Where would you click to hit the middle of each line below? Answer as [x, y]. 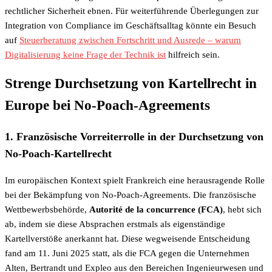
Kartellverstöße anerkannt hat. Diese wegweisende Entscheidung [127, 238]
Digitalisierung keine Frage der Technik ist [85, 54]
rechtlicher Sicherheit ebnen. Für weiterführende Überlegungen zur [132, 11]
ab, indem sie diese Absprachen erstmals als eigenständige [115, 224]
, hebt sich [242, 209]
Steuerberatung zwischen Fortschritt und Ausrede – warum [130, 40]
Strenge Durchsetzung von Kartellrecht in [131, 84]
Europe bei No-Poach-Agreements [107, 106]
